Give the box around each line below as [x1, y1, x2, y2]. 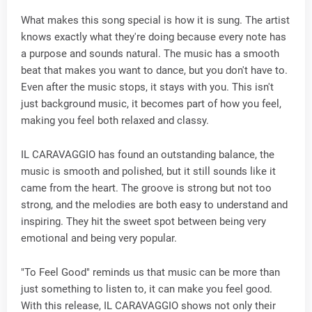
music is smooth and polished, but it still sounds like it [21, 165, 276, 178]
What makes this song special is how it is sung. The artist [21, 14, 290, 27]
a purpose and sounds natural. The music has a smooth [21, 47, 279, 61]
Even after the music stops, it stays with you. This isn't [21, 81, 274, 94]
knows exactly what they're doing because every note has [21, 31, 286, 44]
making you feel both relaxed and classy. [21, 114, 209, 127]
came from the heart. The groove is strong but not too [21, 182, 272, 195]
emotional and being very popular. [21, 232, 177, 245]
